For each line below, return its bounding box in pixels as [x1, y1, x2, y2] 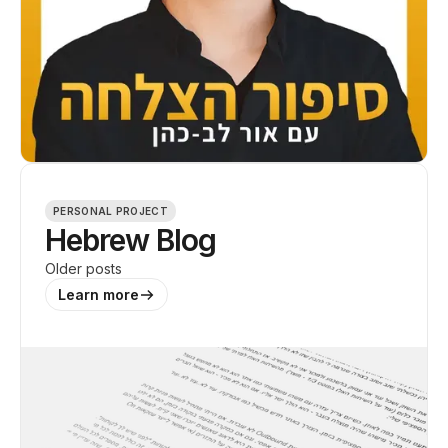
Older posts [45, 260, 122, 277]
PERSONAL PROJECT [53, 205, 168, 217]
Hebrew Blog [45, 222, 216, 258]
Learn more [58, 286, 139, 303]
